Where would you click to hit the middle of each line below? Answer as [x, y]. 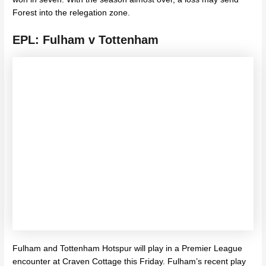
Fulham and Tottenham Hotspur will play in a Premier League [128, 249]
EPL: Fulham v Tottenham [86, 39]
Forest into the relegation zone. [72, 13]
